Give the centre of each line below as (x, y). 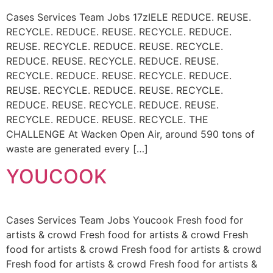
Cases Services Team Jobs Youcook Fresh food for (125, 220)
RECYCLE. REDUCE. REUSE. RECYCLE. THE (107, 120)
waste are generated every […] (77, 149)
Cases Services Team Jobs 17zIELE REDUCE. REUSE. (129, 17)
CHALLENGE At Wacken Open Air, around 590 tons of (130, 134)
